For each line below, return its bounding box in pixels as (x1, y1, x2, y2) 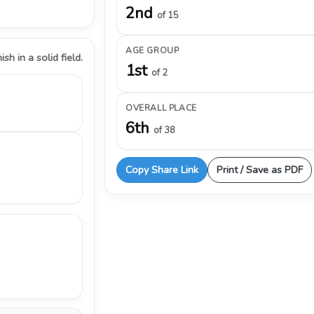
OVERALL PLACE (125, 102, 197, 114)
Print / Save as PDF (217, 163, 303, 177)
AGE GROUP (125, 45, 179, 56)
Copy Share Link (125, 163, 198, 177)
